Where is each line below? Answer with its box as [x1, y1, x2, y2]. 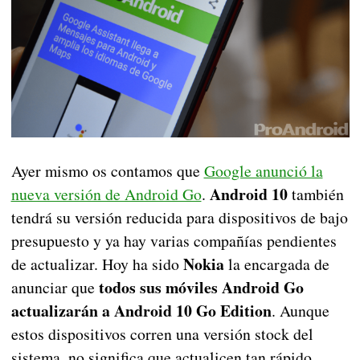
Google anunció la [203, 160, 323, 182]
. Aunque [271, 300, 329, 322]
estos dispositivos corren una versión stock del [10, 323, 313, 346]
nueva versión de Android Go [10, 183, 202, 206]
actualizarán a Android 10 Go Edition [10, 299, 272, 323]
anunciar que [10, 276, 99, 299]
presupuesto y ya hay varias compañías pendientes [10, 230, 337, 252]
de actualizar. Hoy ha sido [10, 253, 183, 276]
